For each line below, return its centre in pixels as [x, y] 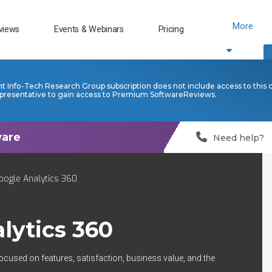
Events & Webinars [89, 29]
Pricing [171, 29]
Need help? [239, 138]
